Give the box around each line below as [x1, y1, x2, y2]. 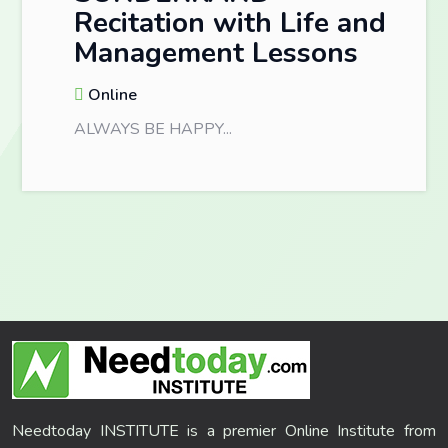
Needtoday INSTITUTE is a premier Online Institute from [12, 419, 436, 442]
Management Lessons [74, 33, 358, 72]
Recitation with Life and [74, 3, 386, 42]
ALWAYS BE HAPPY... [74, 117, 232, 140]
